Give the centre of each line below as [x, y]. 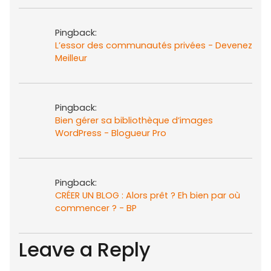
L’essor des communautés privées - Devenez [154, 45]
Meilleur [71, 58]
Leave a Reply [85, 249]
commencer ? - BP [96, 208]
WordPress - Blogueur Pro [111, 133]
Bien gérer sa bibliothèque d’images [134, 120]
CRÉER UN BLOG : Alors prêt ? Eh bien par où [148, 195]
